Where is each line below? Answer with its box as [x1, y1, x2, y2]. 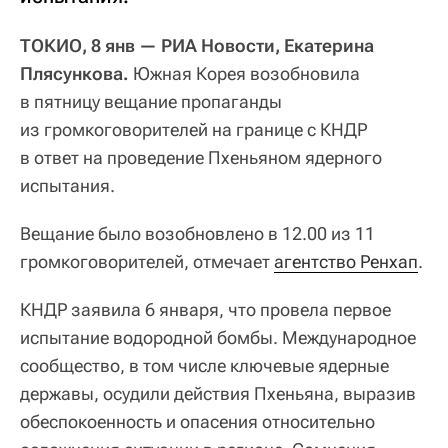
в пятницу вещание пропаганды [20, 90, 282, 112]
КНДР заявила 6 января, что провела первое [20, 298, 391, 320]
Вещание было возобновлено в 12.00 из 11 [20, 222, 375, 244]
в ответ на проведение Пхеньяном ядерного [20, 146, 382, 168]
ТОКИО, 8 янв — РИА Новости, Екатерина [20, 34, 374, 56]
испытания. [20, 174, 115, 196]
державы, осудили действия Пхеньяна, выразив [20, 382, 416, 404]
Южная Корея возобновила [129, 62, 360, 84]
